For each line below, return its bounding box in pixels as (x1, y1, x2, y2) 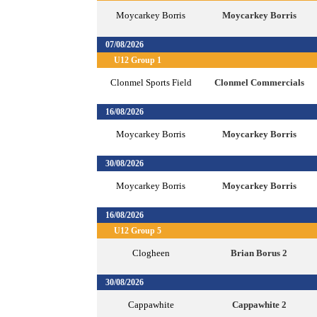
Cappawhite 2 (231, 299, 287, 310)
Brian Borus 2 (231, 247, 288, 258)
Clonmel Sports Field (110, 76, 192, 88)
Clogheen (132, 247, 170, 258)
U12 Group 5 (114, 225, 161, 236)
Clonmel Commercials (214, 76, 304, 88)
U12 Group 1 (114, 54, 161, 65)
